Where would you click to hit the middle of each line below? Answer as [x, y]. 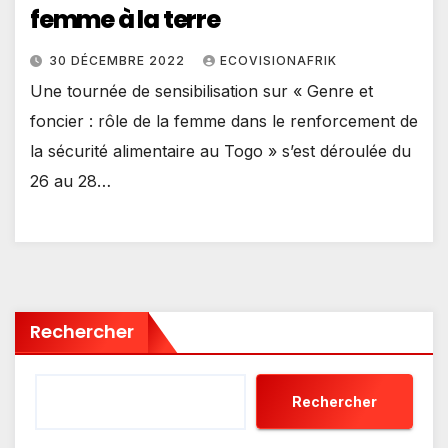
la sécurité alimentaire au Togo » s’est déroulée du [220, 151]
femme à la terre [125, 20]
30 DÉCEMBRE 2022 [119, 61]
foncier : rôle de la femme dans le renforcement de [224, 121]
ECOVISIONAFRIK [278, 61]
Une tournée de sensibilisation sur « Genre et [201, 91]
